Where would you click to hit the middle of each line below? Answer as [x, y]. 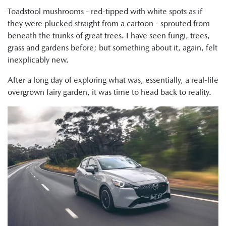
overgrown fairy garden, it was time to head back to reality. [109, 92]
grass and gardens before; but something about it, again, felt [112, 47]
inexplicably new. [38, 60]
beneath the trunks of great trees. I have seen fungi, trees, [109, 35]
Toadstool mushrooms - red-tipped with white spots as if [105, 11]
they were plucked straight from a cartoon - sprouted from [109, 23]
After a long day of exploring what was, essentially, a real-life [113, 80]
